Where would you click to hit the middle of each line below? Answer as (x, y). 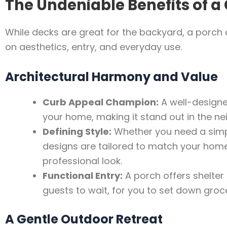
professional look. (82, 161)
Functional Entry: (83, 176)
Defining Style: (77, 132)
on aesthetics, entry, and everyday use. (93, 47)
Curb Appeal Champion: (101, 102)
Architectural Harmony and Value (111, 77)
